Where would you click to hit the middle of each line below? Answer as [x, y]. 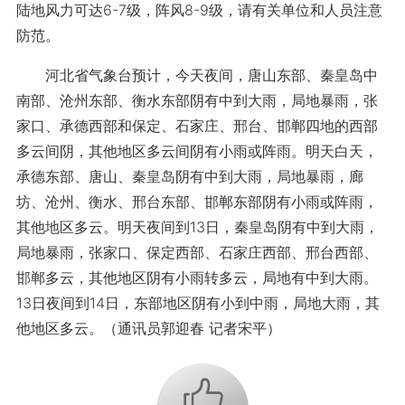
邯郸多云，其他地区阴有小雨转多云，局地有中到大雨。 [197, 277]
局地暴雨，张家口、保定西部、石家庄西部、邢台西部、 [197, 252]
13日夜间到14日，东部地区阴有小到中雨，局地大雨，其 [198, 302]
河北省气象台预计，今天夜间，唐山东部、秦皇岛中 [197, 75]
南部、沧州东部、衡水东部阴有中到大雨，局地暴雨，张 [197, 100]
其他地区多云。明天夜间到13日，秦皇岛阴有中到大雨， [197, 226]
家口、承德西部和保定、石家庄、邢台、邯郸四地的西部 [197, 125]
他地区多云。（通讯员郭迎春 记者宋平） [148, 328]
